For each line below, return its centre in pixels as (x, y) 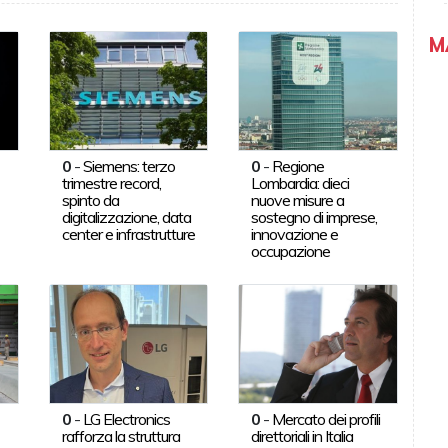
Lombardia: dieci (300, 182)
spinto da (90, 199)
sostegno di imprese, (314, 216)
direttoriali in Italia (302, 435)
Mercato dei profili (326, 418)
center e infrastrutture (128, 233)
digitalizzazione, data (126, 216)
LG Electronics (126, 418)
